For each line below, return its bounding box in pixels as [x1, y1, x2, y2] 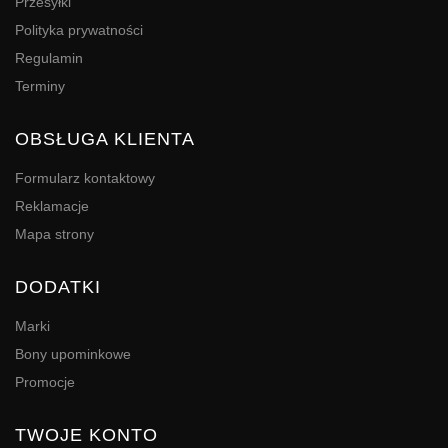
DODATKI [15, 277, 101, 298]
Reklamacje [15, 198, 89, 215]
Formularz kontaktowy [15, 170, 155, 187]
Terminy [15, 78, 65, 95]
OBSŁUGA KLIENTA [15, 129, 195, 150]
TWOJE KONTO [15, 425, 158, 446]
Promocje [15, 374, 75, 391]
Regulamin [15, 50, 83, 67]
